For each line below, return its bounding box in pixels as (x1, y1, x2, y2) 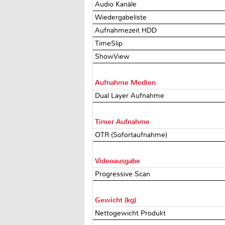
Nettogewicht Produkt (95, 208, 168, 217)
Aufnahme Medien (95, 78, 156, 87)
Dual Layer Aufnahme (95, 91, 167, 100)
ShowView (95, 52, 132, 61)
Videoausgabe (95, 156, 141, 165)
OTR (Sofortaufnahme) (95, 130, 170, 139)
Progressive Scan (95, 169, 153, 178)
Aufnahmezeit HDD (95, 26, 159, 35)
